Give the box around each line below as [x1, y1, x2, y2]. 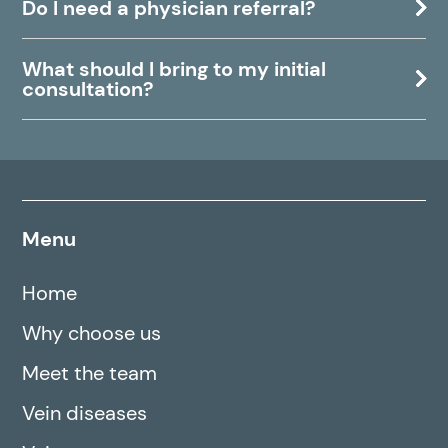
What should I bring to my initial [22, 56, 327, 83]
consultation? [22, 76, 155, 103]
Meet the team [22, 360, 158, 387]
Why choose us [22, 320, 162, 347]
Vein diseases [22, 400, 148, 427]
